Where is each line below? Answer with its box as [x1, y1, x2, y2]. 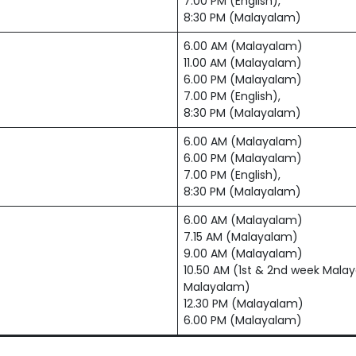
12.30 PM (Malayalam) [184, 296, 304, 312]
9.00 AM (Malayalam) [184, 246, 303, 262]
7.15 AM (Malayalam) [184, 229, 298, 246]
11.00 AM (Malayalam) [184, 55, 302, 72]
